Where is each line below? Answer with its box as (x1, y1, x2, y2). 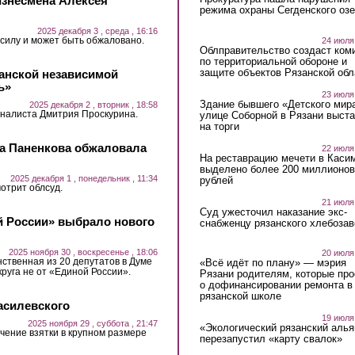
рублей (199, 174, 233, 186)
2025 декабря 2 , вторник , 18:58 (29, 99, 158, 109)
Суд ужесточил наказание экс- (199, 205, 347, 218)
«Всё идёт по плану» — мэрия (199, 257, 346, 269)
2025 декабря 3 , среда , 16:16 (37, 25, 158, 36)
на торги (199, 120, 239, 132)
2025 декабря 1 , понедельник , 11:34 (10, 173, 158, 183)
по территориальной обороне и (199, 55, 347, 67)
